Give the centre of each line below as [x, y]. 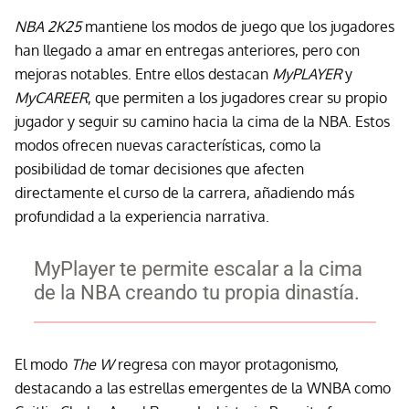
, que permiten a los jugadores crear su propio [237, 97]
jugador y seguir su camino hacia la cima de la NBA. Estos [202, 121]
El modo [43, 364]
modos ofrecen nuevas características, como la [168, 145]
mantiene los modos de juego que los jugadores [238, 26]
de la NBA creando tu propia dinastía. [196, 292]
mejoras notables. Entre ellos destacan [143, 73]
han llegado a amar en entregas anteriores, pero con [187, 50]
